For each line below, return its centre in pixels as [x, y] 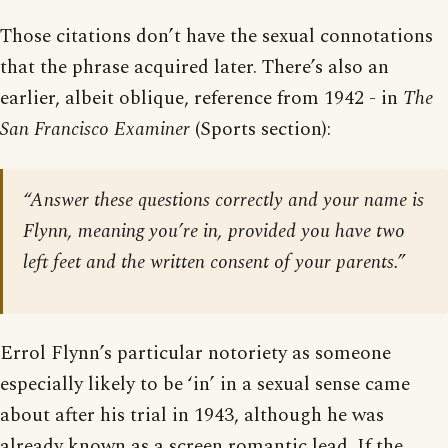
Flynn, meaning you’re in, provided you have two [214, 231]
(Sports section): [260, 129]
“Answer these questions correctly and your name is [223, 200]
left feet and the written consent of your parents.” [214, 262]
